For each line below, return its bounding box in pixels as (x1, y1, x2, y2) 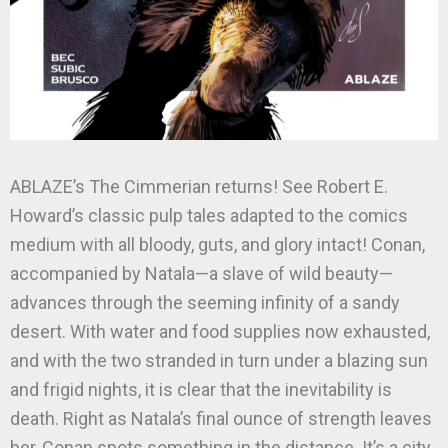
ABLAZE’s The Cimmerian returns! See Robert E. (10, 176, 388, 197)
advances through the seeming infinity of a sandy (10, 292, 400, 313)
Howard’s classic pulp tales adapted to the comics (10, 205, 408, 226)
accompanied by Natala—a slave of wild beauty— (10, 263, 393, 284)
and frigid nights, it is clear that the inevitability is (10, 379, 392, 400)
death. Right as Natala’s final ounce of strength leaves (10, 408, 432, 429)
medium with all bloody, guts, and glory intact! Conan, (10, 234, 425, 255)
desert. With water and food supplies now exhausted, (10, 321, 430, 342)
